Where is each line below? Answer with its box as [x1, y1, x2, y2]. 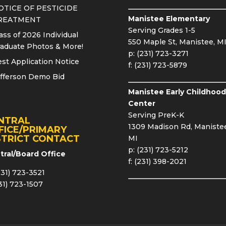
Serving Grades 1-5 [128, 26, 195, 35]
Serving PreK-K [128, 110, 184, 120]
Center [128, 99, 155, 108]
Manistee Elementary [128, 14, 210, 24]
